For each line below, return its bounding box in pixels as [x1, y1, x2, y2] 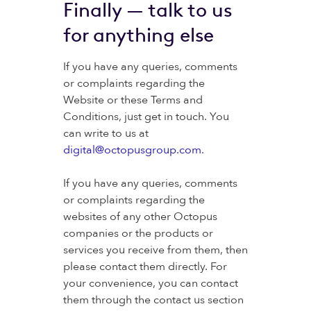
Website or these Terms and [62, 92, 203, 108]
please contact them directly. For [62, 259, 227, 274]
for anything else [62, 23, 214, 47]
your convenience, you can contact [62, 276, 238, 291]
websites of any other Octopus [62, 209, 217, 224]
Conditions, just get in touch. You [62, 109, 229, 124]
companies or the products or [62, 226, 213, 241]
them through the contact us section [62, 292, 244, 308]
